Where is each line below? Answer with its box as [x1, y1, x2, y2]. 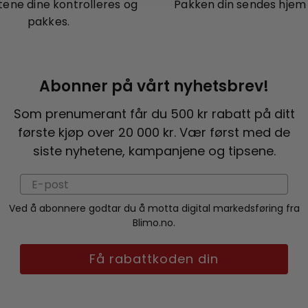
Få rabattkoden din [89, 250, 219, 267]
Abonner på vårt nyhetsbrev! [39, 76, 269, 97]
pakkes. [27, 14, 70, 30]
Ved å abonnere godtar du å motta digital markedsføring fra [8, 201, 300, 215]
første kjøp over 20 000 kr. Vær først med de [18, 124, 290, 141]
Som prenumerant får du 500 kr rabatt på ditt [13, 105, 295, 122]
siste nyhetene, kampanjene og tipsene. [32, 142, 276, 159]
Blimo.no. [133, 216, 175, 230]
